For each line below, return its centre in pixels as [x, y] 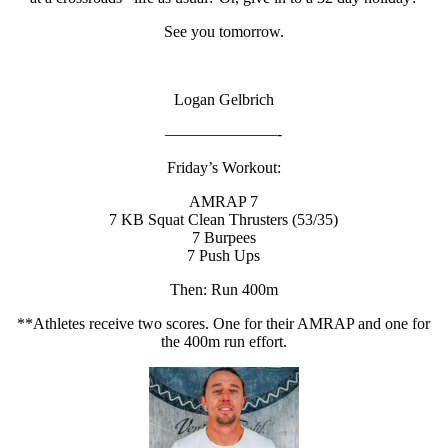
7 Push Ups [224, 255]
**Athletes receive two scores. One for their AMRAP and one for [224, 323]
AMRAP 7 [224, 201]
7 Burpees [224, 237]
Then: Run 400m [224, 289]
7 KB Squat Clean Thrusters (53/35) [224, 219]
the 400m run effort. [224, 341]
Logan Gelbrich [224, 99]
